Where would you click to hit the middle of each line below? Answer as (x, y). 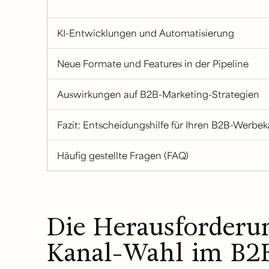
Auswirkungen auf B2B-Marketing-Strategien (158, 94)
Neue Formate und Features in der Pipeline (153, 63)
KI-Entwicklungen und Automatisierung (145, 33)
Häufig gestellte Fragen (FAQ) (122, 155)
